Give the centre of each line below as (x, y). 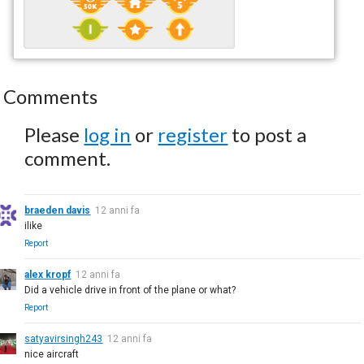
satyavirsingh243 (64, 338)
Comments (51, 96)
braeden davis (58, 210)
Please (54, 134)
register (193, 134)
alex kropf (48, 274)
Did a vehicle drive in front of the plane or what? (130, 290)
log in (108, 134)
